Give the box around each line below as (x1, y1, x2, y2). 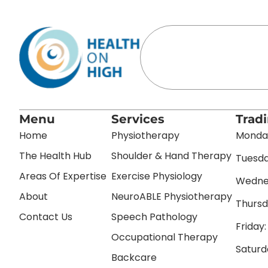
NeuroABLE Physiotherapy (111, 190, 232, 204)
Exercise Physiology (111, 169, 202, 184)
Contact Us (19, 210, 72, 224)
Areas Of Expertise (19, 169, 106, 184)
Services (111, 112, 165, 127)
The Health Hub (19, 149, 92, 163)
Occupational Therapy (111, 230, 218, 245)
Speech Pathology (111, 210, 197, 224)
